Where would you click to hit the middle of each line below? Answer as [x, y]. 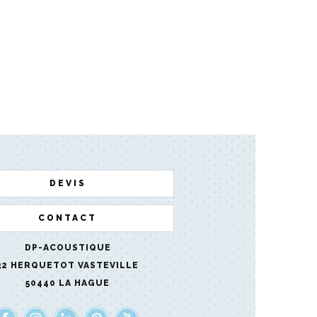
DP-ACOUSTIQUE [68, 247]
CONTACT [68, 218]
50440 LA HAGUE [68, 283]
